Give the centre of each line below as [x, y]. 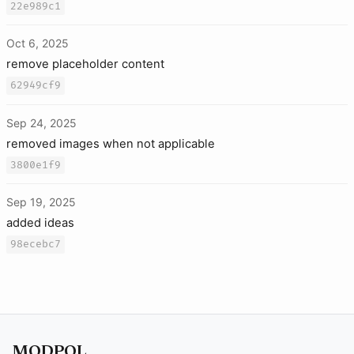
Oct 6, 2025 [38, 43]
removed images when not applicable [111, 143]
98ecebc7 [36, 245]
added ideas [40, 223]
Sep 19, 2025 [41, 202]
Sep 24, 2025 [41, 122]
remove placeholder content [85, 64]
